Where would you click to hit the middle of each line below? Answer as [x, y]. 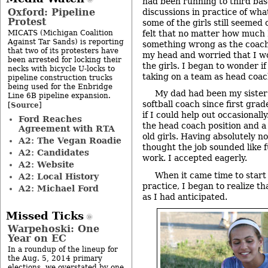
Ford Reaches [50, 119]
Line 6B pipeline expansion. [59, 95]
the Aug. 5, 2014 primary [55, 258]
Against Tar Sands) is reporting [66, 42]
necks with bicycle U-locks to [61, 68]
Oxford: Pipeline [51, 12]
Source [25, 105]
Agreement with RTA [66, 128]
